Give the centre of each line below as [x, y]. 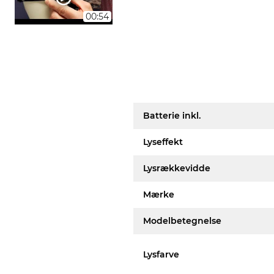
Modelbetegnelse [183, 221]
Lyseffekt [163, 142]
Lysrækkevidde [177, 168]
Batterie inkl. [172, 116]
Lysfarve [161, 254]
